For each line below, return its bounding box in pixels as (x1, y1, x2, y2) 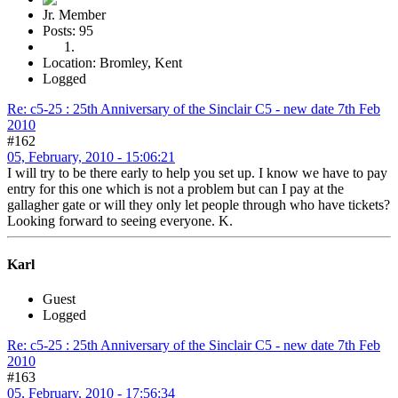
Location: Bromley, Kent (43, 54, 182, 70)
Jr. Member (43, 6, 106, 22)
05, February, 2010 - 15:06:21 (7, 148, 175, 164)
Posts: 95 (43, 22, 93, 38)
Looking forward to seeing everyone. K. (7, 212, 233, 228)
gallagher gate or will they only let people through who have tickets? (7, 196, 390, 212)
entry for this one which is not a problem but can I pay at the (7, 180, 344, 196)
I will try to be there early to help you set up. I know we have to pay (7, 164, 387, 180)
